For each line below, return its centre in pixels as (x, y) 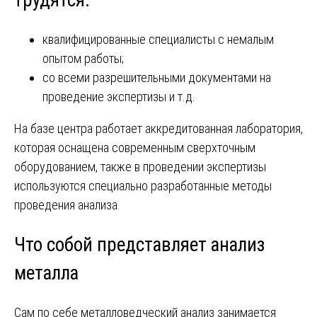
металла (46, 273)
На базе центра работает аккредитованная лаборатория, (158, 129)
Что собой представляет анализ (140, 244)
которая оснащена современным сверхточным (135, 148)
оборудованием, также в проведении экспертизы (140, 167)
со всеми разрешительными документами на (157, 78)
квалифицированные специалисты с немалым (158, 40)
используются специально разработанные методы (143, 186)
